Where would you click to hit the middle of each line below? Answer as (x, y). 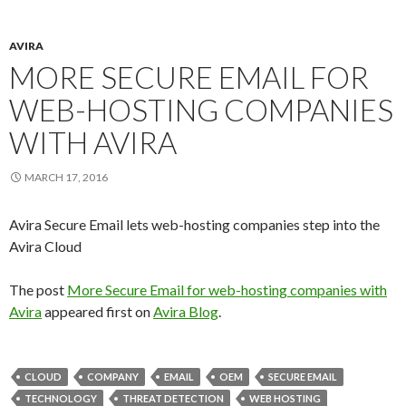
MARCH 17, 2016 (66, 177)
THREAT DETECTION (173, 398)
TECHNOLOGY (61, 398)
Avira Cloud (45, 246)
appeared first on (97, 311)
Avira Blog (186, 311)
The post (38, 290)
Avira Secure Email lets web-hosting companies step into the (194, 224)
